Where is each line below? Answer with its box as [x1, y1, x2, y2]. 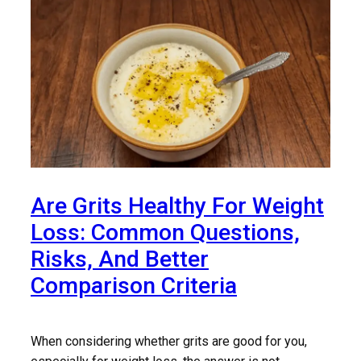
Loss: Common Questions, [31, 219, 300, 246]
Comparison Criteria [31, 272, 237, 299]
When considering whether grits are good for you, [31, 333, 307, 349]
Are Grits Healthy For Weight [31, 193, 324, 219]
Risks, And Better [31, 246, 209, 272]
